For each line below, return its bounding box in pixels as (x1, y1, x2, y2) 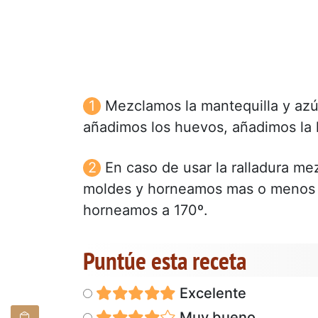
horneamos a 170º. (83, 201, 208, 219)
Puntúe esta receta (83, 243, 246, 277)
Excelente (175, 284, 246, 302)
